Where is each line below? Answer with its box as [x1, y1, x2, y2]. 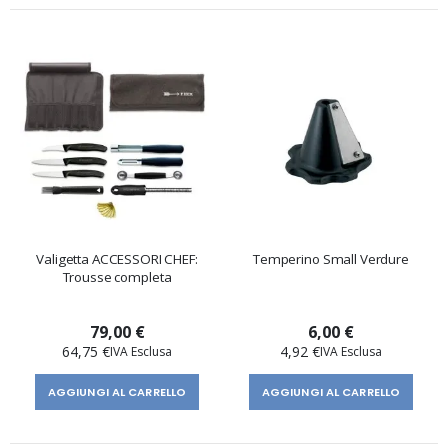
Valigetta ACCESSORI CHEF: [36, 250, 198, 269]
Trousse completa [62, 268, 172, 287]
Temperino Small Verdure [253, 250, 409, 269]
